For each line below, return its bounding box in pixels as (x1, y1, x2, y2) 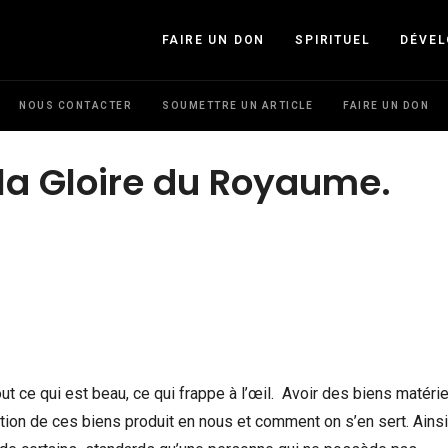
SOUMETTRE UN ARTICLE (162, 100, 313, 111)
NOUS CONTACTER (19, 100, 132, 111)
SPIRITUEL (295, 33, 371, 47)
